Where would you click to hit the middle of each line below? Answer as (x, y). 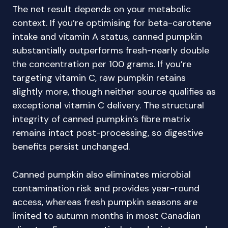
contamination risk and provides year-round (106, 188)
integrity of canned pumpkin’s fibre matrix (101, 119)
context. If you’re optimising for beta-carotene (112, 23)
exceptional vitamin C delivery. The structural (108, 105)
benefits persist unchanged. (71, 147)
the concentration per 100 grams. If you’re (102, 64)
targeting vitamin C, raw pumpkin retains (99, 78)
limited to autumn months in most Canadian (106, 216)
